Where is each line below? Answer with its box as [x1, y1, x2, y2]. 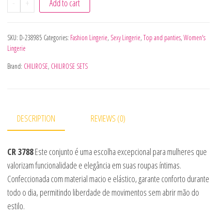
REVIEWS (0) [91, 112, 125, 124]
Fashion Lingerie [70, 32, 108, 42]
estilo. [7, 200, 25, 212]
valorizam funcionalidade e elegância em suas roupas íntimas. [7, 159, 181, 171]
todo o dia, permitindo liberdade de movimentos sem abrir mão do [7, 186, 199, 198]
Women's [184, 32, 205, 42]
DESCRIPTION [17, 112, 55, 124]
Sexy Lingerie [110, 32, 140, 42]
